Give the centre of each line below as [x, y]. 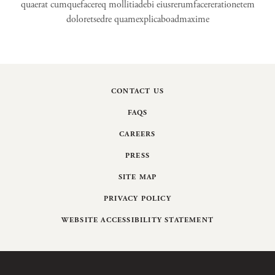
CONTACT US [137, 91]
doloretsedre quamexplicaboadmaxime [137, 19]
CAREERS [137, 134]
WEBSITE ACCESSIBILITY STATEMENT [137, 220]
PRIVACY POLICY [137, 199]
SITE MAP [137, 177]
